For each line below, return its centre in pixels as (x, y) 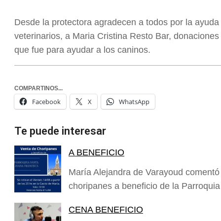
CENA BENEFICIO (106, 209)
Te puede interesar (60, 131)
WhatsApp (134, 102)
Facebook (46, 102)
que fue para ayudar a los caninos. (82, 50)
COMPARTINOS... (38, 89)
